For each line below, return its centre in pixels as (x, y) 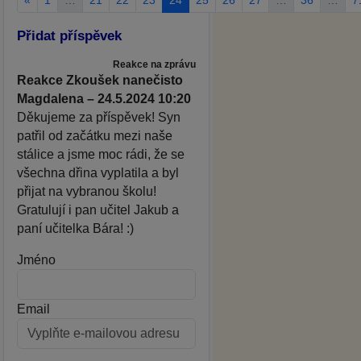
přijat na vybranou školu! (87, 191)
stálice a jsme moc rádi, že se (101, 154)
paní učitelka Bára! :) (75, 228)
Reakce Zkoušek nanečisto (100, 80)
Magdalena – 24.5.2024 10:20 (104, 98)
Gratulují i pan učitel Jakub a (98, 210)
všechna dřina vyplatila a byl (98, 172)
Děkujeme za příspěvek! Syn (99, 117)
